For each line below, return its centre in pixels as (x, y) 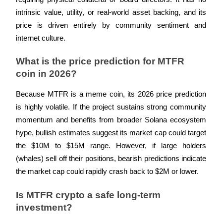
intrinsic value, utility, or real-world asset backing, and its (111, 13)
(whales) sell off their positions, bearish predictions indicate (111, 159)
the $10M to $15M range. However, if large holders (111, 146)
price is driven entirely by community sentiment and (111, 26)
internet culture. (41, 38)
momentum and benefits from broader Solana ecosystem (111, 120)
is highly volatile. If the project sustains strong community (111, 107)
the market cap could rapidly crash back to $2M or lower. (107, 172)
